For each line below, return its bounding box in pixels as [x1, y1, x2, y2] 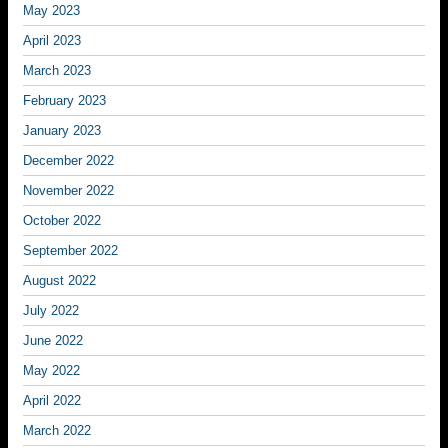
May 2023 [23, 3, 80, 18]
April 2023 [23, 33, 81, 48]
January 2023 [23, 123, 101, 138]
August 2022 [23, 273, 96, 288]
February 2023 [23, 93, 106, 108]
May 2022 [23, 363, 80, 378]
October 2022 [23, 213, 101, 228]
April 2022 [23, 393, 81, 408]
